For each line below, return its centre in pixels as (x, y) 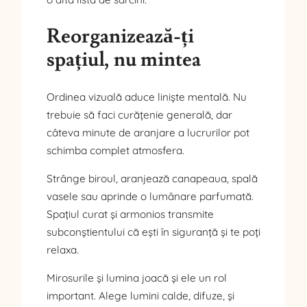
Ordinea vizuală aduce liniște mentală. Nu (147, 97)
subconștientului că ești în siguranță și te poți (153, 232)
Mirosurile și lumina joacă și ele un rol (137, 278)
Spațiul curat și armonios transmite (130, 214)
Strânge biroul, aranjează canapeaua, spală (152, 178)
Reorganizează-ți (120, 36)
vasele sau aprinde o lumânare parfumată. (150, 196)
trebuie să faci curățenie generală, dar (139, 114)
